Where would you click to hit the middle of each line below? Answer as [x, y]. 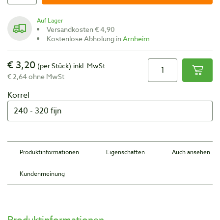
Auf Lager [52, 20]
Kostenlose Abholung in [87, 38]
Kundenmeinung [42, 173]
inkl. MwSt [89, 65]
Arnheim [136, 38]
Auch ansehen [191, 152]
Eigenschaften [125, 152]
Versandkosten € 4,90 [83, 29]
